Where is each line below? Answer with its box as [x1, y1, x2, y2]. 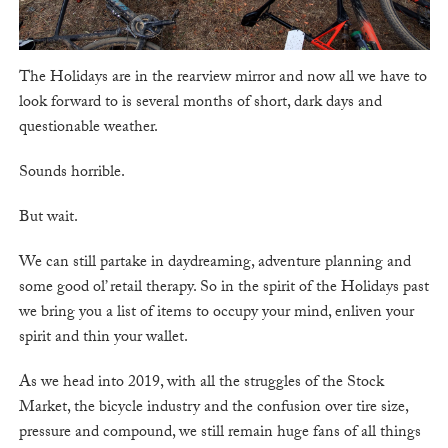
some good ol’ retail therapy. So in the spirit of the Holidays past [18, 275, 429, 303]
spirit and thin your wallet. [18, 325, 188, 353]
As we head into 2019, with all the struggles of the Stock [18, 370, 384, 398]
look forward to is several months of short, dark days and [18, 90, 382, 118]
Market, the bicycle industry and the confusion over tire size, [18, 395, 408, 423]
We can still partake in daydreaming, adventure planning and [18, 250, 411, 278]
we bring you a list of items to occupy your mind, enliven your [18, 300, 414, 328]
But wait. [18, 205, 78, 233]
